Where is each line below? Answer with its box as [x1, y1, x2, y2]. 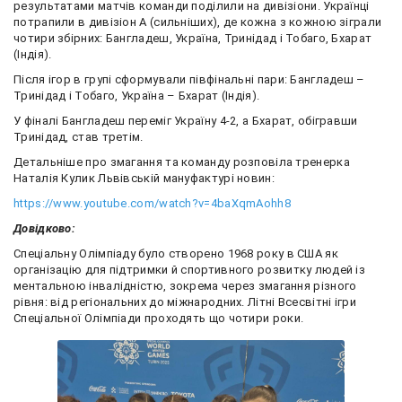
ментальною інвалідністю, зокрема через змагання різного [13, 278, 357, 293]
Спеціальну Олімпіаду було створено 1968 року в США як [13, 246, 338, 260]
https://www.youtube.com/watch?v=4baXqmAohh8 [13, 196, 291, 210]
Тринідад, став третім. [13, 129, 144, 144]
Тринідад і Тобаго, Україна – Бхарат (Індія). [13, 88, 263, 102]
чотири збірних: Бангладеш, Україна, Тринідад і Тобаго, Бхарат [13, 31, 372, 45]
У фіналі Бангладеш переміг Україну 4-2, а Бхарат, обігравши [13, 113, 358, 127]
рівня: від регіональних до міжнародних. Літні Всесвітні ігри [13, 294, 356, 309]
